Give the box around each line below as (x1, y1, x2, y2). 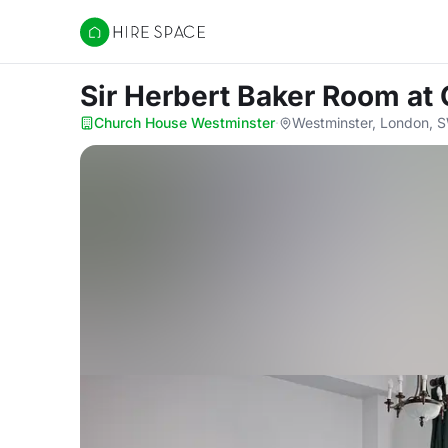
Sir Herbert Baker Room (80, 79, 407, 113)
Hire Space (79, 32, 162, 52)
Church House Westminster (94, 114, 275, 131)
